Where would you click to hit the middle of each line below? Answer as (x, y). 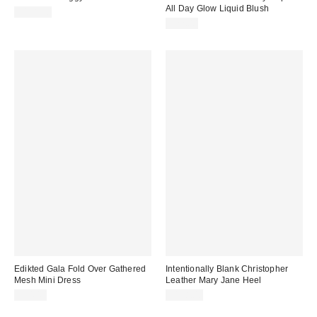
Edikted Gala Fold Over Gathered (80, 269)
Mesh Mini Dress (47, 281)
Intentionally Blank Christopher (227, 269)
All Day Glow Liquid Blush (217, 9)
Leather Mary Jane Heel (214, 281)
